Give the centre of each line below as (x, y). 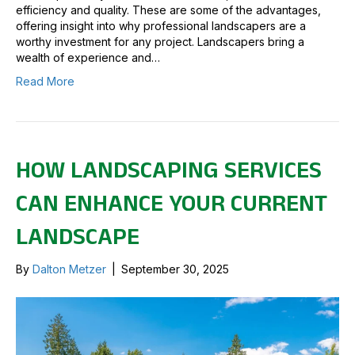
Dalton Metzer (69, 269)
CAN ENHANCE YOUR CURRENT (172, 203)
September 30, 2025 (175, 269)
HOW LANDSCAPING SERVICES (169, 170)
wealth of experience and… (88, 57)
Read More (45, 81)
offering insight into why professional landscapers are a (161, 25)
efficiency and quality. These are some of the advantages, (168, 10)
